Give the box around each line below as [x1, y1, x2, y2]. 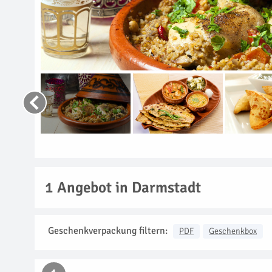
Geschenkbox [209, 225, 257, 236]
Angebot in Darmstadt [53, 177, 201, 197]
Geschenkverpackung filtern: [48, 224, 168, 237]
